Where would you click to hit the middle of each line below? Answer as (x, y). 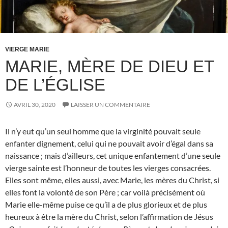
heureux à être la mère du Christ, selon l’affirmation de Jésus (109, 217)
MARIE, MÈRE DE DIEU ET (109, 67)
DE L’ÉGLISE (55, 85)
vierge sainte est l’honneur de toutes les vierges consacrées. (108, 168)
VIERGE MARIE (27, 50)
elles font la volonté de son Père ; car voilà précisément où (105, 192)
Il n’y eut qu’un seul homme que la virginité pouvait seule (103, 131)
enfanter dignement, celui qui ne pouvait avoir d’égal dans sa (109, 144)
